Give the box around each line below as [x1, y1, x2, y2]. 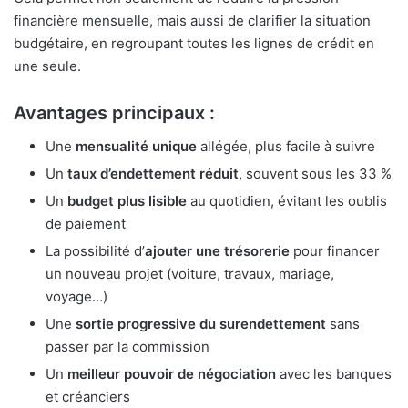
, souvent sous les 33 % [239, 165, 392, 183]
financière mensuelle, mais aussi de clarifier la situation [14, 12, 371, 30]
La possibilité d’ [46, 242, 145, 260]
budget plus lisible [67, 192, 187, 210]
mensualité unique [76, 138, 197, 156]
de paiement [46, 215, 126, 233]
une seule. [14, 57, 81, 76]
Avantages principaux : [14, 102, 215, 125]
